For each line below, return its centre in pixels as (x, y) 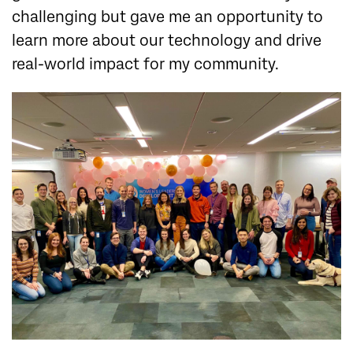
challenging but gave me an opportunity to (167, 17)
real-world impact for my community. (145, 65)
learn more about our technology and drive (167, 41)
